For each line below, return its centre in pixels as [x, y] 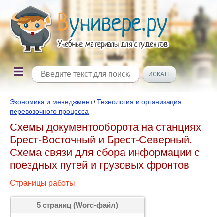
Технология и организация [139, 102]
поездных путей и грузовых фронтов [100, 165]
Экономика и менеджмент [51, 102]
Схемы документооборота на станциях [105, 127]
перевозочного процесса [49, 111]
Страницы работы [42, 183]
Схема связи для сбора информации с [105, 152]
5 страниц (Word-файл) [77, 205]
